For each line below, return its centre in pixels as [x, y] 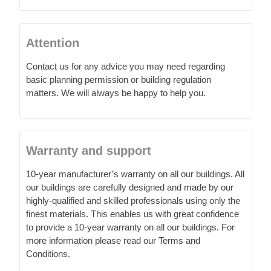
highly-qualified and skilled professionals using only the [133, 200]
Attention [53, 43]
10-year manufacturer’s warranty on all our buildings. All [135, 174]
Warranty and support [89, 150]
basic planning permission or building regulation [119, 79]
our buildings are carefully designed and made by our [130, 187]
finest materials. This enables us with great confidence [132, 214]
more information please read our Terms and [113, 240]
